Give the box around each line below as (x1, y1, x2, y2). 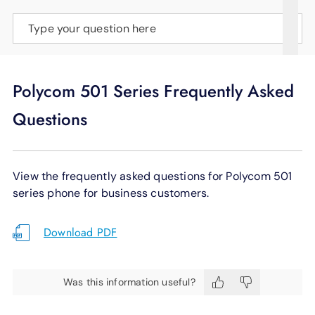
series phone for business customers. (13, 185, 210, 200)
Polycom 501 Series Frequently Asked (13, 78, 294, 103)
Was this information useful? (63, 275, 195, 288)
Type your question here (28, 20, 156, 36)
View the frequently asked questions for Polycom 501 (13, 168, 292, 184)
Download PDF (44, 224, 117, 240)
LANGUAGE (11, 22, 67, 35)
